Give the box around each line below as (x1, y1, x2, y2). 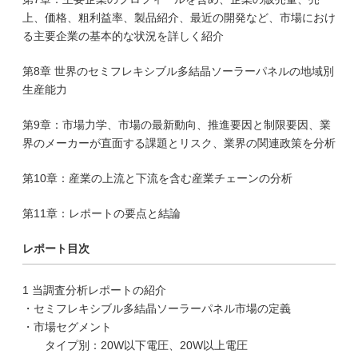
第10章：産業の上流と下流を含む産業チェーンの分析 (22, 172, 292, 185)
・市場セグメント (22, 320, 112, 333)
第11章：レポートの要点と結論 (22, 207, 181, 220)
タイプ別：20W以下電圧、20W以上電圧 (22, 339, 248, 352)
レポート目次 (22, 242, 89, 255)
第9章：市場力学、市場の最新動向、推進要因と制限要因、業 (22, 118, 331, 131)
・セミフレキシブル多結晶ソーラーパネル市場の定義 (22, 302, 291, 315)
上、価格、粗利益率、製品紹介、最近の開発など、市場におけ (22, 11, 336, 24)
